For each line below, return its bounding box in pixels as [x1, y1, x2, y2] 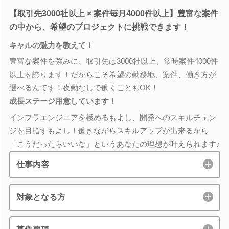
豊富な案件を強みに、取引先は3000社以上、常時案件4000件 [9, 57, 218, 65]
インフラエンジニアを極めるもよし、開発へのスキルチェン [9, 112, 216, 122]
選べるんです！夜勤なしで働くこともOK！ [9, 83, 158, 92]
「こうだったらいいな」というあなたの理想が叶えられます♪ [9, 139, 220, 148]
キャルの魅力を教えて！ [9, 40, 94, 50]
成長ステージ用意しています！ [9, 97, 117, 105]
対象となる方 [16, 192, 65, 201]
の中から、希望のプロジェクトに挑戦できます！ [9, 22, 189, 31]
